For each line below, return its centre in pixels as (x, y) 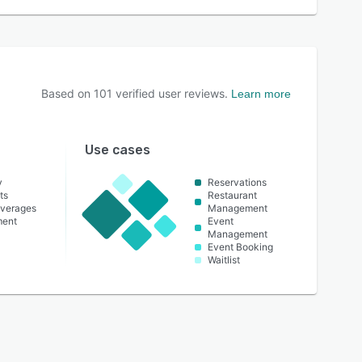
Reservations (237, 183)
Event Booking (240, 247)
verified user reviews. (170, 94)
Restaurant (232, 196)
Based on (67, 94)
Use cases (117, 150)
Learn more (261, 94)
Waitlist (223, 260)
